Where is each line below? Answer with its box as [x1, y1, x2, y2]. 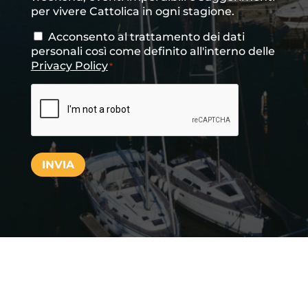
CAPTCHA [30, 86, 87, 100]
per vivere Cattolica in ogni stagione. [30, 5, 234, 19]
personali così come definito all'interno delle [30, 45, 275, 58]
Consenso [30, 32, 87, 45]
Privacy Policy [30, 59, 108, 73]
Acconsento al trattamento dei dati [47, 30, 245, 44]
